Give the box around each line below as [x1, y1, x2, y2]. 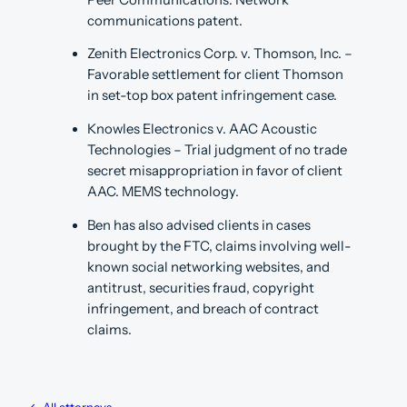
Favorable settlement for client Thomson [87, 66, 343, 84]
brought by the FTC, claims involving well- [87, 237, 352, 254]
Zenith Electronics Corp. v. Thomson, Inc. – [87, 45, 352, 63]
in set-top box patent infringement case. [87, 87, 337, 104]
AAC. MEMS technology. [87, 184, 239, 201]
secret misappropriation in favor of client [87, 163, 342, 180]
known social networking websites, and [87, 258, 330, 275]
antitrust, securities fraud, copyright [87, 279, 314, 296]
